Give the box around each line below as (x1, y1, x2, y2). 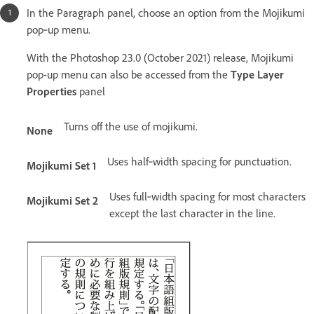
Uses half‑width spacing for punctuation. (107, 154, 292, 168)
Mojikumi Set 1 (27, 158, 96, 172)
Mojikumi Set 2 (27, 193, 98, 207)
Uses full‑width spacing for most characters (109, 189, 306, 203)
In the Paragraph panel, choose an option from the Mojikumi (27, 6, 305, 20)
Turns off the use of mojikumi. (64, 119, 198, 133)
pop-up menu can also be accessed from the (27, 67, 231, 81)
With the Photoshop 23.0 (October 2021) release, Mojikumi (27, 50, 294, 64)
